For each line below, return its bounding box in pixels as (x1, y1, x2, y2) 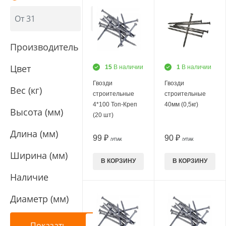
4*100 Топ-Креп (93, 100, 138, 108)
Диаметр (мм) (10, 193, 69, 205)
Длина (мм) (10, 128, 58, 140)
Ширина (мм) (10, 149, 68, 161)
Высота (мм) (10, 106, 63, 118)
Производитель (10, 41, 79, 53)
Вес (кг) (10, 84, 42, 96)
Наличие (10, 171, 48, 183)
